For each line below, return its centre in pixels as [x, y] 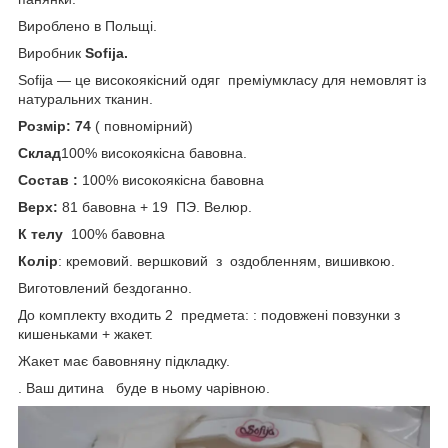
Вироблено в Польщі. [87, 25]
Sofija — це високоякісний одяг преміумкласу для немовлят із [222, 79]
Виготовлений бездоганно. [107, 287]
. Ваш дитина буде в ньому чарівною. [144, 387]
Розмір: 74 [54, 125]
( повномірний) [142, 125]
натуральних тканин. [85, 98]
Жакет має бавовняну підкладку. [124, 360]
